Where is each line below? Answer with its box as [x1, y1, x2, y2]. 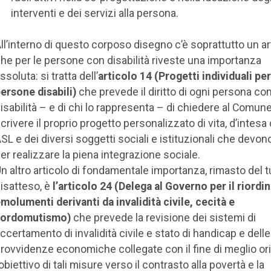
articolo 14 [97, 70, 152, 82]
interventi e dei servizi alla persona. [10, 7, 178, 19]
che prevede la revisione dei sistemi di [70, 211, 256, 224]
